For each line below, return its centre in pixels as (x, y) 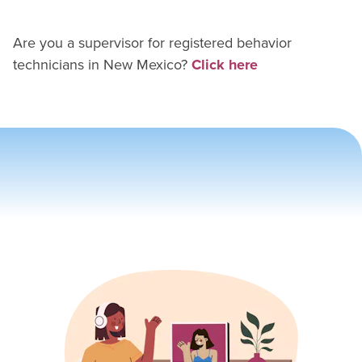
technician (45, 65)
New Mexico (142, 65)
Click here (225, 65)
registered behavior (230, 43)
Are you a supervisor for (89, 43)
